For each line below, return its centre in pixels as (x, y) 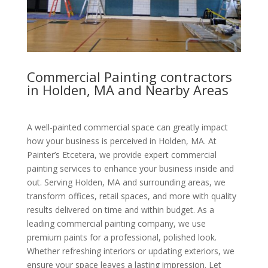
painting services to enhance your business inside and (130, 169)
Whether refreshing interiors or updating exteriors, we (130, 251)
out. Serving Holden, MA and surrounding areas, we (126, 182)
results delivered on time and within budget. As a (120, 210)
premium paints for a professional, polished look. (121, 237)
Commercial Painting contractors (129, 77)
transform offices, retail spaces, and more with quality (131, 196)
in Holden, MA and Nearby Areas (127, 90)
